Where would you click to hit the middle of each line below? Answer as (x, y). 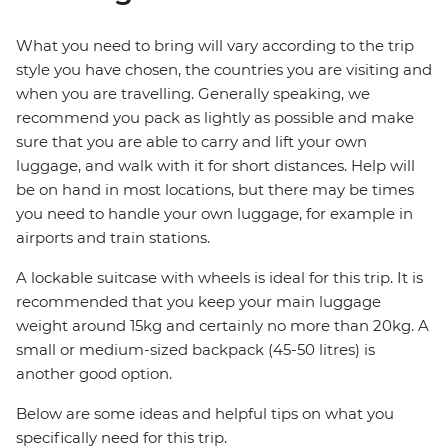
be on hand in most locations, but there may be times (215, 190)
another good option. (94, 374)
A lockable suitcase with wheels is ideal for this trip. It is (219, 278)
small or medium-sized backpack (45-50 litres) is (195, 350)
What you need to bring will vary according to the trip (215, 46)
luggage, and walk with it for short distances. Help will (215, 166)
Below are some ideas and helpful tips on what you (205, 414)
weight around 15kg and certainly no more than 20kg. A (222, 326)
